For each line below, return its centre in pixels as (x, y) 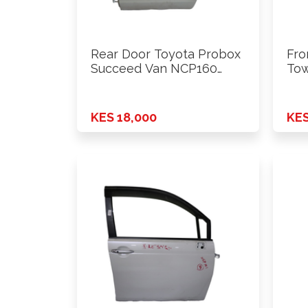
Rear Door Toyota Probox (166, 54)
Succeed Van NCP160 (154, 69)
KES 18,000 (124, 117)
